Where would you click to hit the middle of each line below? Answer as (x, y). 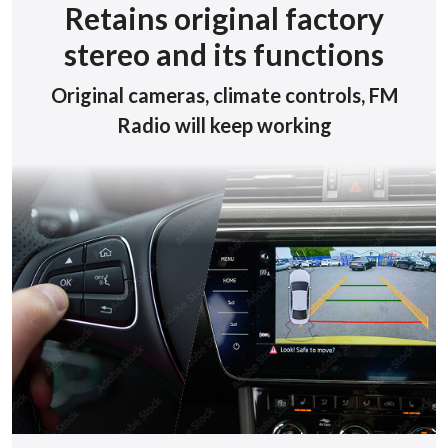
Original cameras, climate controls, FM (224, 95)
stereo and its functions (224, 54)
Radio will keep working (224, 125)
